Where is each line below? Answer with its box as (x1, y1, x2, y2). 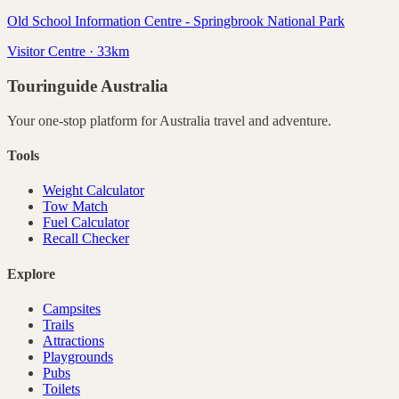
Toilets (43, 380, 80, 396)
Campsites (43, 300, 101, 316)
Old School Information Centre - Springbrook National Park (7, 13, 345, 29)
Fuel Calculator (43, 215, 129, 231)
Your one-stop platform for (7, 112, 159, 128)
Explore (7, 265, 55, 281)
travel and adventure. (210, 112, 331, 128)
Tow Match (43, 199, 108, 215)
